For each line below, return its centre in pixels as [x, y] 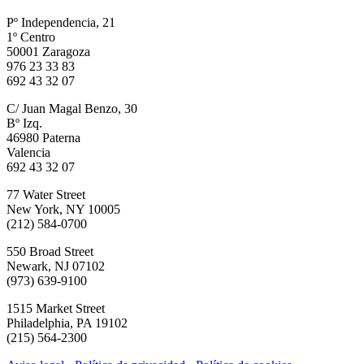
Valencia [28, 153]
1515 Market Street [56, 309]
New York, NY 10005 [63, 210]
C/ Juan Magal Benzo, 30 [72, 109]
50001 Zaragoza [48, 52]
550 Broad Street [50, 252]
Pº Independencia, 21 [61, 23]
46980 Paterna [43, 138]
